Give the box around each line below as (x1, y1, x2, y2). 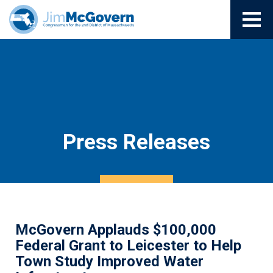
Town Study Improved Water (15, 253, 204, 270)
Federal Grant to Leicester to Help (15, 237, 241, 254)
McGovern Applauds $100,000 (15, 221, 216, 238)
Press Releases (63, 129, 210, 155)
